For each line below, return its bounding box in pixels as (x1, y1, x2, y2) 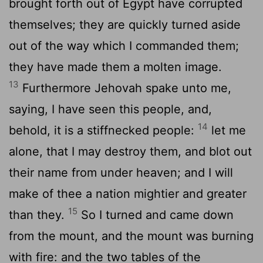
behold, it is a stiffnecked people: (9, 123, 198, 137)
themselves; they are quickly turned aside (9, 17, 241, 32)
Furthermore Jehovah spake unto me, (19, 80, 231, 95)
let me (208, 123, 246, 137)
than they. (9, 207, 68, 222)
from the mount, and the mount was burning (9, 228, 254, 243)
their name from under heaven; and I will (9, 165, 233, 180)
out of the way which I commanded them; (9, 38, 239, 53)
